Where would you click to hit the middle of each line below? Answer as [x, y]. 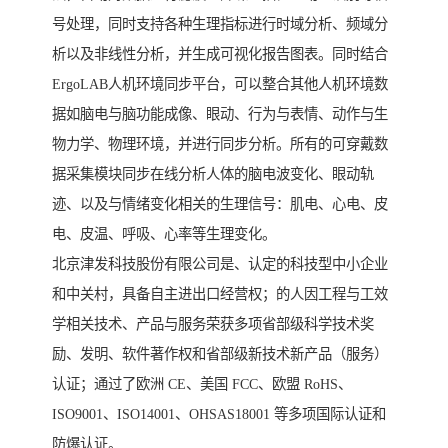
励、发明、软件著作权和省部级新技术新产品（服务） [220, 354]
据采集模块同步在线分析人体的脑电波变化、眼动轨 [213, 174]
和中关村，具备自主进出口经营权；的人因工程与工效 [220, 294]
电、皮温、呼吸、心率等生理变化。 [164, 234]
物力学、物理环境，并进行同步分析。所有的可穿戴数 [220, 144]
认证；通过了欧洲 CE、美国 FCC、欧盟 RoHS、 [202, 384]
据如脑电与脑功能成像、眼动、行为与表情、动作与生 [220, 114]
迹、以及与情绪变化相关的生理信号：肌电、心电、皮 [220, 204]
